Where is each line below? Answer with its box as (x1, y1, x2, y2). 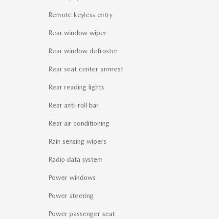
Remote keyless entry (48, 11, 112, 19)
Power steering (48, 192, 94, 200)
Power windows (48, 174, 96, 182)
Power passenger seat (48, 210, 115, 218)
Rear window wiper (48, 29, 107, 37)
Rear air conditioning (48, 119, 109, 128)
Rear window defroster (48, 47, 118, 55)
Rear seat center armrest (48, 65, 123, 73)
